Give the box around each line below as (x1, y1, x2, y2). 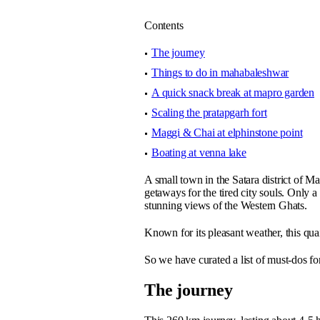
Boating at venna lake (151, 146, 246, 159)
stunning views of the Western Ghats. (144, 199, 307, 212)
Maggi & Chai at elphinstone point (151, 126, 303, 139)
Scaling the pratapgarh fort (151, 106, 267, 119)
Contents (144, 19, 184, 32)
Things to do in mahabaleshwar (151, 66, 289, 79)
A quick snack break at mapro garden (151, 86, 314, 99)
